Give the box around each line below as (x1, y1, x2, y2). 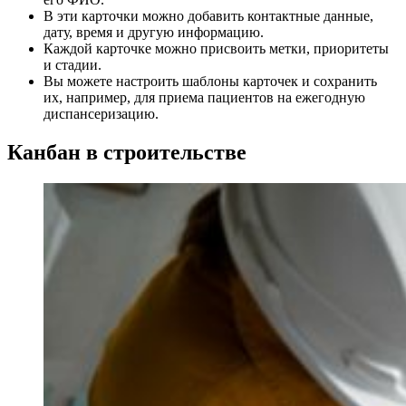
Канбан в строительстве (7, 140, 246, 165)
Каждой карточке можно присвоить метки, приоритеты (43, 41, 389, 57)
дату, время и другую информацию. (43, 24, 264, 41)
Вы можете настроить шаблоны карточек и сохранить (43, 73, 377, 90)
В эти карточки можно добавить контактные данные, (43, 8, 373, 24)
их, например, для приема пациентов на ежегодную (43, 90, 365, 106)
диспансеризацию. (43, 106, 159, 122)
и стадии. (43, 57, 101, 73)
